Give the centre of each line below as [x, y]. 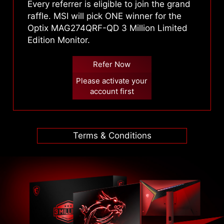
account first [112, 91]
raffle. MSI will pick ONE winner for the [104, 16]
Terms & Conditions [112, 136]
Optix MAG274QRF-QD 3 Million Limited [107, 28]
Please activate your [112, 80]
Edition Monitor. [58, 40]
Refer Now [112, 64]
